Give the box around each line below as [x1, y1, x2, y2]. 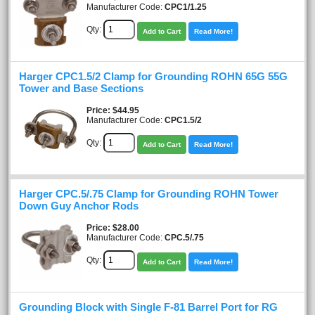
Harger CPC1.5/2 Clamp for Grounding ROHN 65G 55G [19, 70, 288, 82]
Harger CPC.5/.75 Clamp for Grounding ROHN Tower [19, 188, 278, 200]
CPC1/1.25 [165, 1, 207, 12]
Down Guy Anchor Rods [19, 200, 139, 212]
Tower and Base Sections [19, 82, 143, 94]
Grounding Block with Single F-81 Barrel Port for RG [19, 301, 278, 313]
